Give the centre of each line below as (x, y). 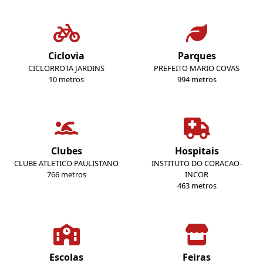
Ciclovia (66, 56)
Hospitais (197, 151)
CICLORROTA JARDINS (66, 68)
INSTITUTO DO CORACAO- (197, 163)
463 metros (197, 186)
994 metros (197, 80)
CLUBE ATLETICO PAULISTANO (66, 163)
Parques (197, 56)
